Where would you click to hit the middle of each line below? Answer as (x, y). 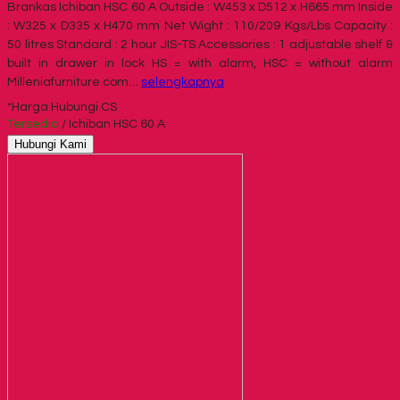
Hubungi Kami (50, 144)
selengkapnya (183, 82)
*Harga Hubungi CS (62, 107)
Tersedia (33, 124)
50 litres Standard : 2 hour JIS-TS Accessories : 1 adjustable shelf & (200, 44)
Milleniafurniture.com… (74, 82)
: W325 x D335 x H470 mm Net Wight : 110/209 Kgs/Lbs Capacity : (200, 25)
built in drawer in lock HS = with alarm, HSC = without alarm (200, 63)
